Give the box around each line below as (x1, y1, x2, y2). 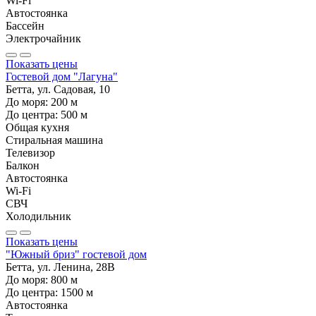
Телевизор (6, 146, 55, 159)
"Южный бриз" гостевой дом (6, 248, 147, 260)
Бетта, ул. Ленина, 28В (6, 260, 115, 273)
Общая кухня (6, 121, 69, 133)
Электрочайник (6, 32, 81, 44)
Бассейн (6, 19, 44, 32)
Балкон (6, 159, 39, 171)
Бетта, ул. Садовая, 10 (6, 83, 110, 95)
